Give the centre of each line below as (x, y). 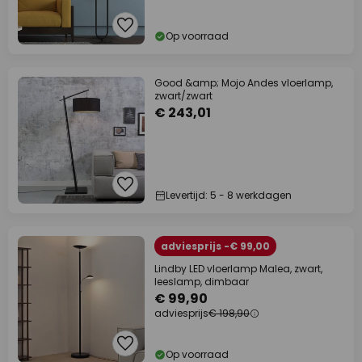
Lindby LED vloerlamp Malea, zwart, (238, 269)
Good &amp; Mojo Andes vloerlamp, (244, 83)
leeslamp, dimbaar (202, 282)
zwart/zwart (183, 96)
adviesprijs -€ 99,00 (215, 246)
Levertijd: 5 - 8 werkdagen (229, 195)
